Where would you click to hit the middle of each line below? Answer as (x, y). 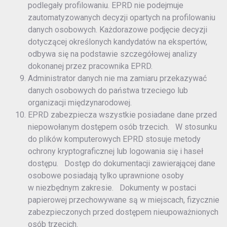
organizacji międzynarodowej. (80, 103)
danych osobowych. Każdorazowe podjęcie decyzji (118, 30)
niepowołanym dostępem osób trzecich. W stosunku (122, 127)
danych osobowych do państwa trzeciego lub (108, 91)
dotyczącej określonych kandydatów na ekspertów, (118, 42)
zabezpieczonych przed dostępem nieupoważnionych (123, 212)
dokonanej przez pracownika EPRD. (90, 66)
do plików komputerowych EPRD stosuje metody (114, 139)
